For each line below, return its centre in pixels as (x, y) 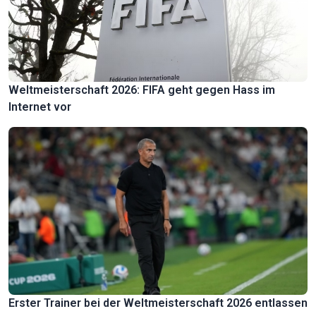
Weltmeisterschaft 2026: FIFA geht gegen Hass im (142, 90)
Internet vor (40, 107)
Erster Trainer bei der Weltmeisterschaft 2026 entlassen (158, 303)
